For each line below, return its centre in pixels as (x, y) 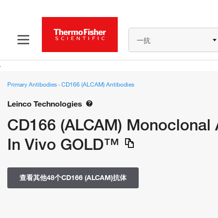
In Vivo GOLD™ (63, 144)
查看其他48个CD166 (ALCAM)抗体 (73, 178)
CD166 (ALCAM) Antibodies (98, 84)
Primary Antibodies (33, 84)
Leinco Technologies (45, 104)
